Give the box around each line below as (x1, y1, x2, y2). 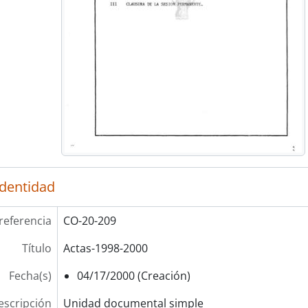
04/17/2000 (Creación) (76, 268, 190, 283)
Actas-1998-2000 (63, 241, 148, 256)
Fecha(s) (8, 268, 52, 283)
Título (21, 241, 52, 256)
